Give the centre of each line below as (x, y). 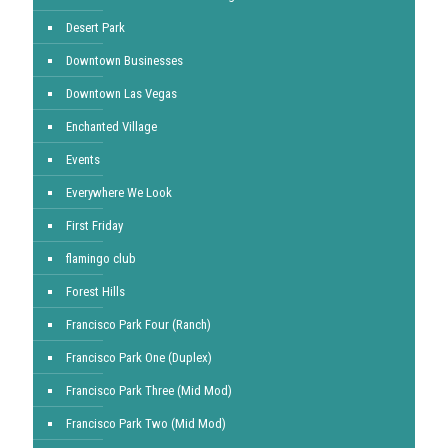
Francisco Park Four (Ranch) (138, 324)
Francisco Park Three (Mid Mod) (149, 390)
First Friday (94, 225)
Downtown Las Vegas (121, 93)
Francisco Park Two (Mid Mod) (146, 423)
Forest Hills (95, 291)
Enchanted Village (111, 126)
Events (83, 159)
